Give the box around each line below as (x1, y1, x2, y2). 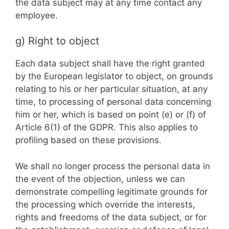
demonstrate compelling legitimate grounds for (15, 186, 208, 197)
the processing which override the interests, (15, 199, 195, 210)
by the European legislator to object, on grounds (15, 71, 213, 81)
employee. (15, 10, 58, 20)
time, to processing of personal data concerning (15, 97, 211, 107)
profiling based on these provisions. (15, 135, 162, 145)
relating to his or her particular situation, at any (15, 84, 208, 94)
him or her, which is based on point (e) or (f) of (15, 109, 206, 120)
